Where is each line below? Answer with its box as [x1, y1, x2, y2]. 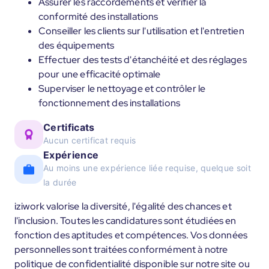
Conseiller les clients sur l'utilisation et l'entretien [38, 25, 244, 37]
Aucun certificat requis [43, 135, 136, 145]
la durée [43, 177, 77, 187]
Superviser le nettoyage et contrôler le [38, 82, 206, 95]
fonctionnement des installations [38, 97, 181, 109]
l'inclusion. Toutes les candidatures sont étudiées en [14, 214, 237, 227]
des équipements [38, 39, 115, 52]
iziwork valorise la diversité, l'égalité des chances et [14, 200, 232, 213]
